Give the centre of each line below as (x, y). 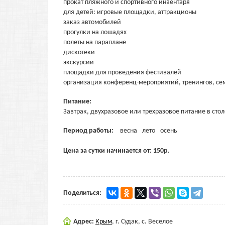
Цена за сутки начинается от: (108, 151)
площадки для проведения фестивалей (122, 73)
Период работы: (89, 131)
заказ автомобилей (92, 22)
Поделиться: (82, 193)
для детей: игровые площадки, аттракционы (130, 12)
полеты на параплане (95, 42)
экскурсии (79, 63)
